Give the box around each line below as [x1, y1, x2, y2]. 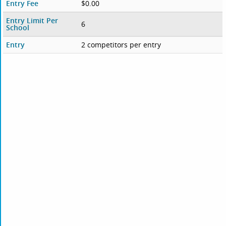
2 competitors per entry [81, 40, 161, 50]
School [6, 23, 30, 33]
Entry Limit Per [6, 16, 59, 26]
